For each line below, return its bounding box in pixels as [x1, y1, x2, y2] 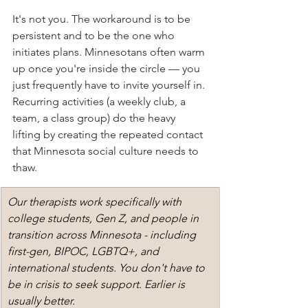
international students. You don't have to [8, 261, 208, 275]
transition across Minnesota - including [8, 228, 199, 242]
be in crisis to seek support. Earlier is [8, 278, 188, 291]
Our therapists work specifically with [8, 195, 184, 209]
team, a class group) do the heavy [12, 111, 178, 125]
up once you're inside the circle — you [12, 62, 203, 76]
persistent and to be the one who [12, 29, 177, 43]
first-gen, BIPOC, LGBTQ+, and [8, 245, 162, 258]
